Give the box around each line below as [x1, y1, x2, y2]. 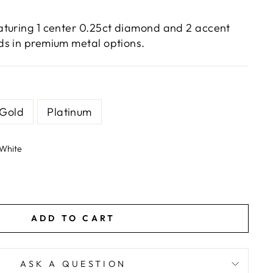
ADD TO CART [30, 213, 116, 224]
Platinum [47, 105, 92, 119]
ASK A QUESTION [19, 258, 127, 269]
